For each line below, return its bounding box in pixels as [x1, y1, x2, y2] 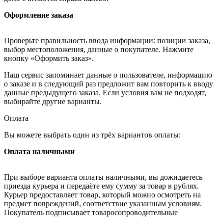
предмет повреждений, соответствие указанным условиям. [4, 199, 202, 208]
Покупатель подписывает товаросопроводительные [4, 208, 178, 217]
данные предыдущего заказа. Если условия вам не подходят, [4, 88, 206, 97]
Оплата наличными [4, 147, 75, 156]
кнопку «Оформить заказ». [4, 54, 94, 62]
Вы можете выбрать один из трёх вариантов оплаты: [4, 130, 181, 139]
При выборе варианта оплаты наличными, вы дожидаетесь [4, 172, 202, 181]
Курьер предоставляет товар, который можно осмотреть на [4, 190, 201, 199]
